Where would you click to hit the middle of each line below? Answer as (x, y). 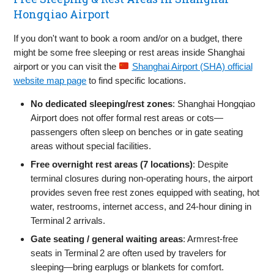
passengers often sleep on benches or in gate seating (137, 131)
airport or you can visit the (66, 66)
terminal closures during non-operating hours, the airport (142, 178)
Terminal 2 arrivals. (68, 220)
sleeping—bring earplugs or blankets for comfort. (128, 267)
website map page (50, 80)
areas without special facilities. (91, 146)
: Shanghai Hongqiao (214, 103)
